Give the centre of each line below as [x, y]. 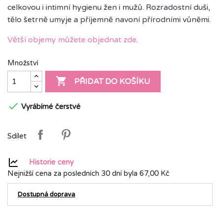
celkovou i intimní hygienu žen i [64, 7]
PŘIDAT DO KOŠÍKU [112, 82]
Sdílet [17, 136]
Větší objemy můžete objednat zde [72, 40]
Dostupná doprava [46, 194]
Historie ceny [51, 162]
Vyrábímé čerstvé [50, 106]
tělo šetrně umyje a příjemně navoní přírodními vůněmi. [109, 20]
